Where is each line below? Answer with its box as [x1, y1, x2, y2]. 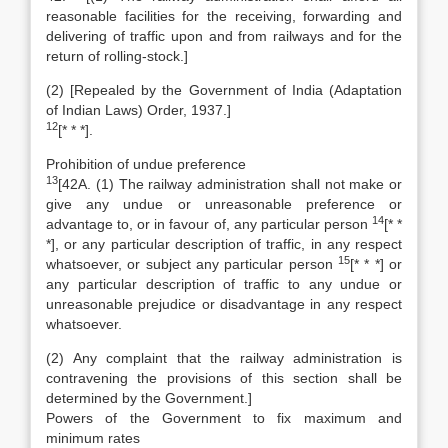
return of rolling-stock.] [46, 48, 188, 64]
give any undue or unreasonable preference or [46, 196, 402, 212]
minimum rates [46, 430, 140, 446]
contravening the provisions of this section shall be [46, 370, 402, 386]
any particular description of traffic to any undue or [46, 276, 402, 292]
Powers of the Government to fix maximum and [46, 410, 402, 426]
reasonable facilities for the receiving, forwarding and [46, 8, 402, 24]
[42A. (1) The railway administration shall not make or [58, 176, 402, 192]
